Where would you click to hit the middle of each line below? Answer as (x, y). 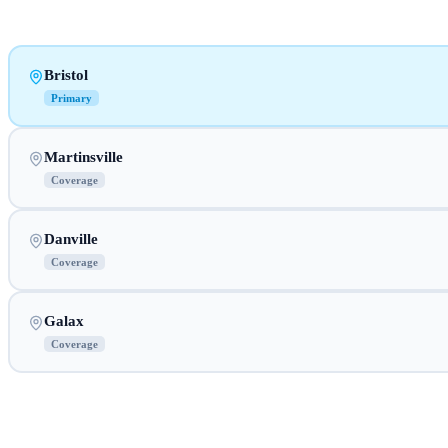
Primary (71, 97)
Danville (70, 238)
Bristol (65, 74)
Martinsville (83, 156)
